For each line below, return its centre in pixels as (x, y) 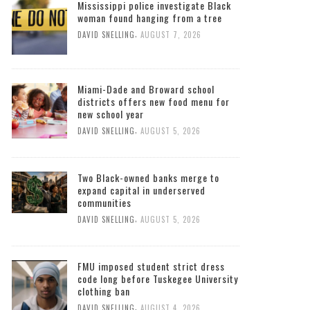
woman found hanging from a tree (150, 18)
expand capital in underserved (142, 190)
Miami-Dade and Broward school (146, 89)
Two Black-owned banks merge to (148, 178)
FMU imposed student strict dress (151, 266)
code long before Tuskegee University (158, 279)
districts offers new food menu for (154, 102)
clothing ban (104, 291)
